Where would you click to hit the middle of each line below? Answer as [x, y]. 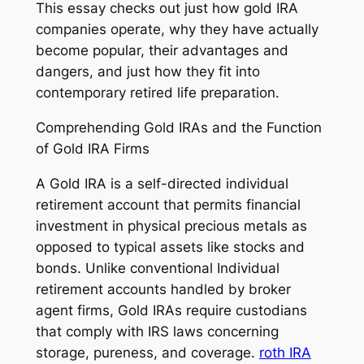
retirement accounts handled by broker [163, 289]
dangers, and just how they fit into [147, 71]
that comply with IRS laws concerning [157, 331]
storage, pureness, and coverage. [147, 352]
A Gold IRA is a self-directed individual [162, 183]
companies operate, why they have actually [177, 29]
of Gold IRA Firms [92, 148]
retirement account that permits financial [168, 204]
